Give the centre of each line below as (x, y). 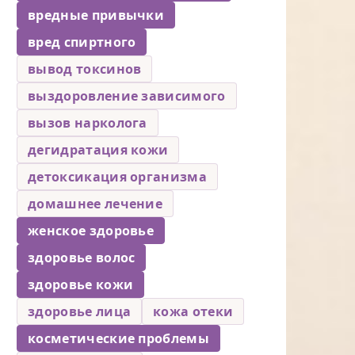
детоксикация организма (118, 176)
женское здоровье (91, 230)
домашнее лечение (95, 203)
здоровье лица (80, 311)
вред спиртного (82, 42)
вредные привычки (96, 15)
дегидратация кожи (98, 149)
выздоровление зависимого (127, 95)
